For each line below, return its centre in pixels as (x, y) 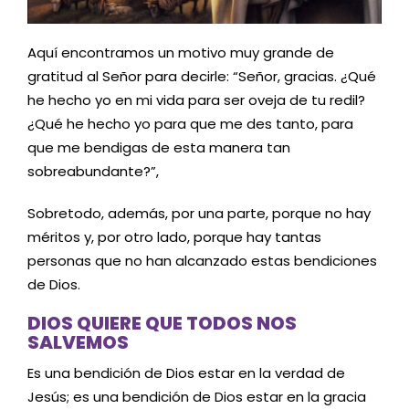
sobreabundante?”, (93, 172)
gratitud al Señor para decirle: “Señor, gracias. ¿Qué (202, 77)
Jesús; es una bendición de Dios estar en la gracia (197, 397)
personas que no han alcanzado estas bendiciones (202, 260)
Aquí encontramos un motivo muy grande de (181, 53)
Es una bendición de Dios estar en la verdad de (186, 373)
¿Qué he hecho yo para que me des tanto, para (190, 124)
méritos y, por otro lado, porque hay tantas (174, 236)
